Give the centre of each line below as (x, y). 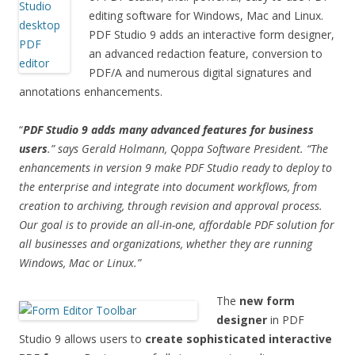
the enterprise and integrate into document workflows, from (168, 187)
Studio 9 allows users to (82, 339)
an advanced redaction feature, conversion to (206, 53)
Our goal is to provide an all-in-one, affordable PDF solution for (177, 225)
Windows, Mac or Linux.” (80, 263)
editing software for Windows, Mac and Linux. (206, 15)
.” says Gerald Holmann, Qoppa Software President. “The (188, 149)
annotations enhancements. (91, 92)
